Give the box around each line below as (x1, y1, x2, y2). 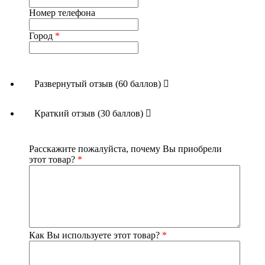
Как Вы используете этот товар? (29, 230, 162, 240)
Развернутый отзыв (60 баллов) (34, 78, 163, 89)
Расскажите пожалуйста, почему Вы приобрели (29, 143, 222, 154)
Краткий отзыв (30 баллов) (34, 108, 146, 118)
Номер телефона (29, 7, 95, 18)
